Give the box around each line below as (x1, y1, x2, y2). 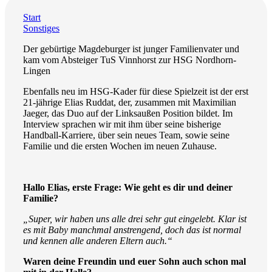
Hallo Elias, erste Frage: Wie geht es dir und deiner (23, 182, 233, 193)
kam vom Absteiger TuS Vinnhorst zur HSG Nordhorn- (23, 55, 236, 66)
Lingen (23, 66, 50, 76)
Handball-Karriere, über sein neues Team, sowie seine (23, 130, 229, 141)
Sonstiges (23, 23, 59, 34)
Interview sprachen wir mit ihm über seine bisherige (23, 119, 221, 130)
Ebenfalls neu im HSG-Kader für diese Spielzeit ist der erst (23, 86, 248, 97)
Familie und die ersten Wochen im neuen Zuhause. (23, 141, 217, 152)
